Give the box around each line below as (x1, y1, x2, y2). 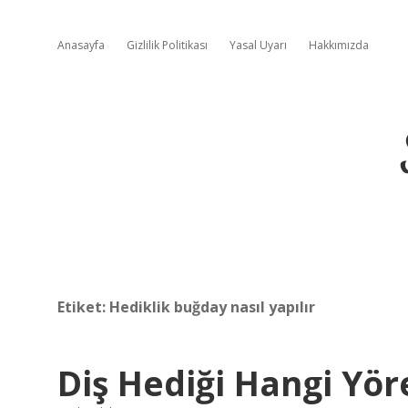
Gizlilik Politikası (127, 37, 208, 53)
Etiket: (57, 297, 109, 317)
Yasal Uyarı (229, 37, 287, 53)
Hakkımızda (309, 37, 369, 53)
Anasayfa (57, 37, 105, 53)
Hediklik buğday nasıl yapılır (109, 297, 315, 317)
